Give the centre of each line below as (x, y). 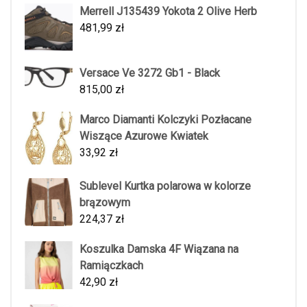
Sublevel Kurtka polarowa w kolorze (165, 186)
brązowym (105, 202)
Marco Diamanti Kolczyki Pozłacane (165, 120)
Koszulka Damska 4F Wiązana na (159, 249)
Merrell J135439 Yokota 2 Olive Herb (168, 12)
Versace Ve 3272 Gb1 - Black (150, 73)
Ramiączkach (111, 265)
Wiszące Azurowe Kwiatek (144, 136)
